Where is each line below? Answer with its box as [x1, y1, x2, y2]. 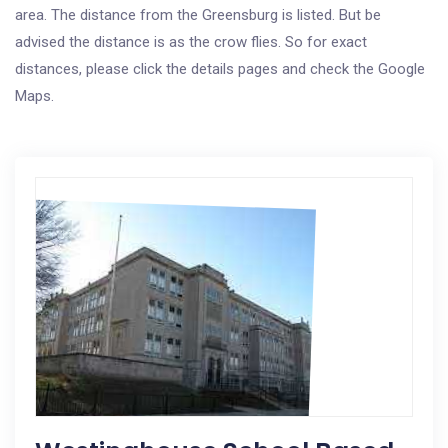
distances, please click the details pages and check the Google [15, 60, 425, 78]
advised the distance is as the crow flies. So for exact [15, 33, 367, 51]
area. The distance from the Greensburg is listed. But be [15, 6, 381, 24]
